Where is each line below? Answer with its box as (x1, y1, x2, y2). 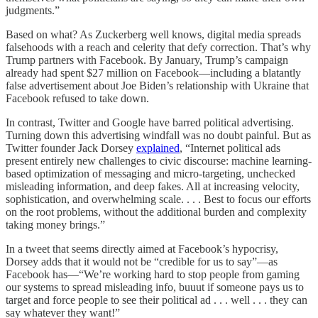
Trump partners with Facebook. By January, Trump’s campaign (6, 53, 288, 66)
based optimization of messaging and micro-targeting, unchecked (6, 167, 295, 180)
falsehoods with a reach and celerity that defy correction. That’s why (6, 40, 311, 53)
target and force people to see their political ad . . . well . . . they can (6, 293, 307, 306)
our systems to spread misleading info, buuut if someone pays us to (6, 280, 304, 293)
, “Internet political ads (180, 141, 280, 154)
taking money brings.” (6, 218, 105, 231)
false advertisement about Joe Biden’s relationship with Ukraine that (6, 79, 309, 92)
